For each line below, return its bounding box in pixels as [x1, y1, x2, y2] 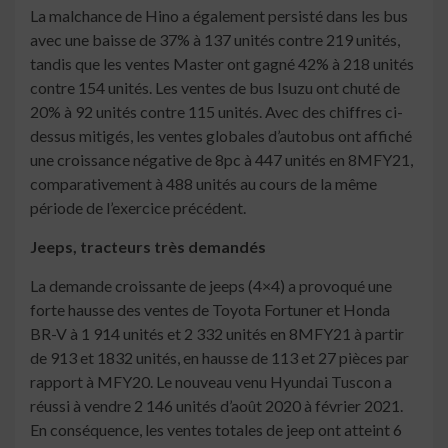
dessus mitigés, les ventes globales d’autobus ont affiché [30, 126, 412, 146]
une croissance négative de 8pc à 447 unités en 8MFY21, [30, 150, 413, 170]
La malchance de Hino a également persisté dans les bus [30, 6, 408, 26]
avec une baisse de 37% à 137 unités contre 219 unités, [30, 30, 400, 50]
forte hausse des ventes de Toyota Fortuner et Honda [30, 300, 390, 320]
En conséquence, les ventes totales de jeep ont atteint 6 [30, 420, 402, 440]
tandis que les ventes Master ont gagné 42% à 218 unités [30, 54, 414, 74]
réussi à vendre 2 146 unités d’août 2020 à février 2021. [30, 396, 403, 416]
